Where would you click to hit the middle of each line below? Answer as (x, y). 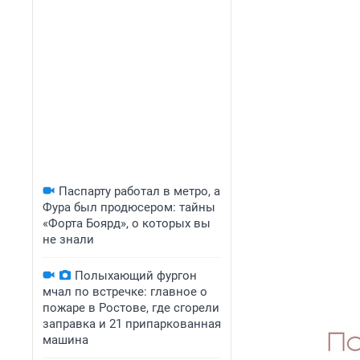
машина (65, 340)
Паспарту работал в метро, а (139, 191)
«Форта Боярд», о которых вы (127, 223)
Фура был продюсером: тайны (129, 207)
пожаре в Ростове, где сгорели (131, 308)
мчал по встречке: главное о (125, 292)
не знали (68, 239)
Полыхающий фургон (136, 276)
